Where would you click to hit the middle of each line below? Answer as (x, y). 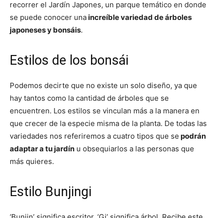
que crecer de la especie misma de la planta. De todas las (108, 124)
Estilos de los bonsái (69, 61)
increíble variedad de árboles (139, 18)
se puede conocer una (48, 18)
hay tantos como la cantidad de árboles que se (89, 98)
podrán (192, 136)
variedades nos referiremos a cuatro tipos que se (94, 136)
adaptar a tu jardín (42, 149)
